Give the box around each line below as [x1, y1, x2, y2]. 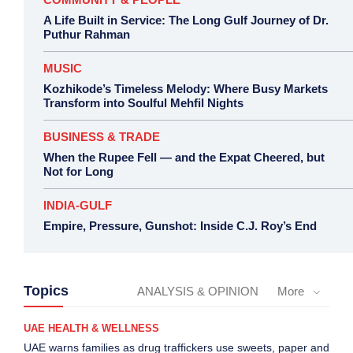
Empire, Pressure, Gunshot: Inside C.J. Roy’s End [43, 219, 317, 233]
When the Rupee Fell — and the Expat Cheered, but [43, 150, 325, 165]
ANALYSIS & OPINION [137, 284, 258, 299]
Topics [24, 283, 69, 299]
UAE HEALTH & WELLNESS [24, 322, 159, 335]
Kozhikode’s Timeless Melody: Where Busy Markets [43, 82, 328, 96]
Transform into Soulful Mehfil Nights [43, 96, 243, 110]
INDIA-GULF [43, 199, 112, 213]
